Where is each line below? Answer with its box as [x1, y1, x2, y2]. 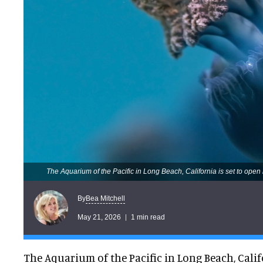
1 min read [131, 213, 165, 221]
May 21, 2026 [77, 213, 121, 221]
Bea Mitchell [86, 194, 125, 203]
